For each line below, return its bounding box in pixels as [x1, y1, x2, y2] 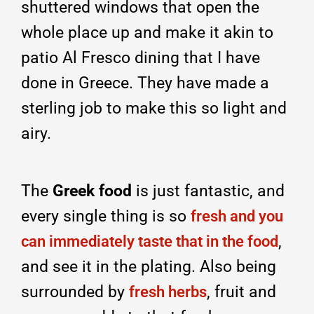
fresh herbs [129, 282, 207, 301]
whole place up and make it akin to [21, 22, 273, 42]
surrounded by [21, 282, 129, 301]
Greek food [53, 181, 132, 200]
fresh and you [191, 207, 283, 225]
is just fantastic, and [132, 181, 285, 200]
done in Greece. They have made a [21, 73, 269, 93]
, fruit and [207, 282, 276, 301]
